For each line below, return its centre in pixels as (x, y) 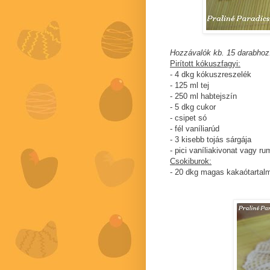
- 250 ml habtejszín (203, 96)
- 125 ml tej (190, 86)
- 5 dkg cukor (193, 107)
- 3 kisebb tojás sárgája (211, 140)
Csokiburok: (191, 162)
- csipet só (188, 118)
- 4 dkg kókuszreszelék (211, 75)
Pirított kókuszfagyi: (205, 64)
